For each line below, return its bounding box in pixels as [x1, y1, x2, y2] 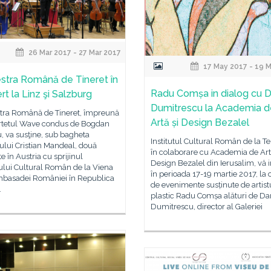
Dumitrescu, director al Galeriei [151, 202, 263, 211]
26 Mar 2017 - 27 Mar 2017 [27, 48, 122, 57]
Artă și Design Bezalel [151, 117, 249, 128]
